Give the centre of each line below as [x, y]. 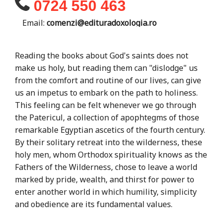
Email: [34, 23]
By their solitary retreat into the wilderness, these [109, 142]
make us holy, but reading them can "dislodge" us [106, 68]
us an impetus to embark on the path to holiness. [106, 92]
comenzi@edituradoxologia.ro [102, 23]
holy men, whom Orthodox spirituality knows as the [111, 154]
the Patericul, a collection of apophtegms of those [107, 117]
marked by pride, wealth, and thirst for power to [105, 179]
